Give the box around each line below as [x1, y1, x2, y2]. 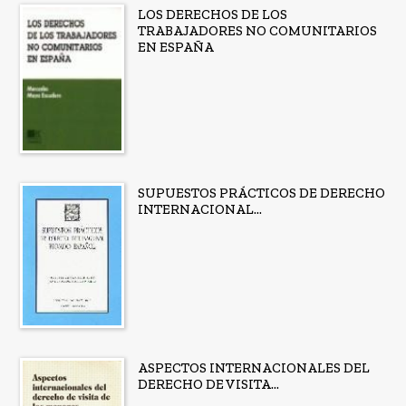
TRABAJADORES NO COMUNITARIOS [137, 22, 377, 39]
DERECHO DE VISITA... [137, 376, 279, 393]
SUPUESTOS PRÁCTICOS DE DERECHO [137, 185, 385, 202]
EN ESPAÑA [137, 38, 214, 55]
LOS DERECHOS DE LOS [137, 5, 287, 23]
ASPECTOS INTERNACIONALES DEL [137, 360, 370, 377]
